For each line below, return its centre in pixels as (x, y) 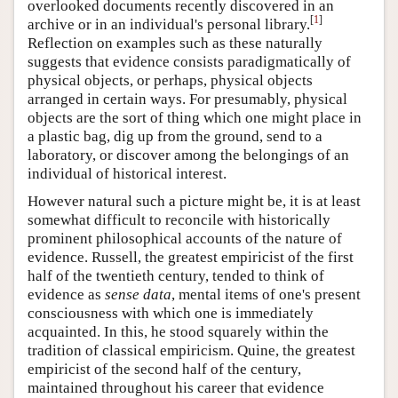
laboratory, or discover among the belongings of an (188, 155)
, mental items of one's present (266, 294)
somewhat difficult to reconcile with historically (179, 219)
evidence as (66, 294)
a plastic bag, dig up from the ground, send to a (175, 136)
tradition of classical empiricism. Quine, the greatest (191, 350)
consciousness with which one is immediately (171, 313)
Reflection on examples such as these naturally (175, 43)
